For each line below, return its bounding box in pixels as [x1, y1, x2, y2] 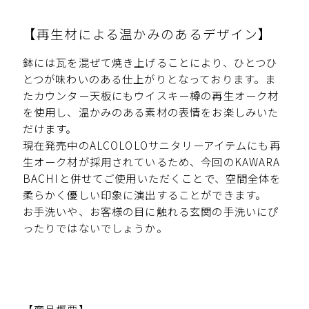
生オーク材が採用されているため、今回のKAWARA [22, 154, 281, 170]
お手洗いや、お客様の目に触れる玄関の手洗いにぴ [22, 203, 279, 219]
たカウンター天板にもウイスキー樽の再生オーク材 [22, 88, 279, 103]
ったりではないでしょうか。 [22, 220, 168, 236]
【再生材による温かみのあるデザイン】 [22, 24, 272, 43]
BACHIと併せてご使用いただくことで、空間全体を [22, 170, 281, 186]
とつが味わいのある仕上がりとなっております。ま [22, 71, 277, 87]
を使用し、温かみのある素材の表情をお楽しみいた [22, 104, 279, 120]
